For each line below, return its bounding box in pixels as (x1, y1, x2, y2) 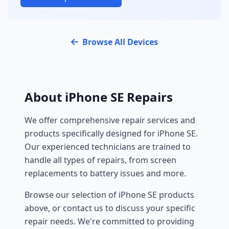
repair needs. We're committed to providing (25, 216, 194, 227)
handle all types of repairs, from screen (25, 154, 176, 166)
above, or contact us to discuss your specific (25, 202, 195, 214)
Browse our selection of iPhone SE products (25, 189, 194, 200)
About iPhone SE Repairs (25, 88, 173, 105)
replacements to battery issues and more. (25, 168, 186, 179)
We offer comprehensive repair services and (25, 114, 195, 126)
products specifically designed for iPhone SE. (25, 128, 198, 139)
